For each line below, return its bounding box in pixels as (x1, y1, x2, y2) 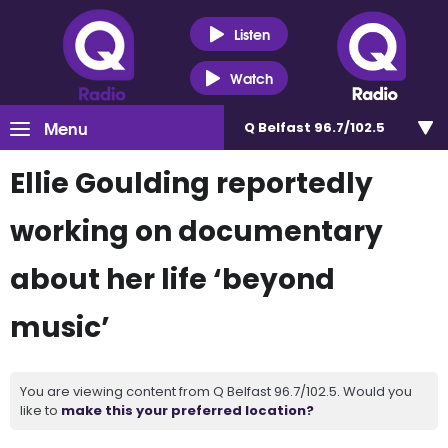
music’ (10, 308, 110, 347)
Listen (233, 22, 270, 45)
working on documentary (10, 212, 383, 251)
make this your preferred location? (61, 401, 314, 420)
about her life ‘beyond (10, 260, 335, 299)
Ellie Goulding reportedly (10, 164, 373, 203)
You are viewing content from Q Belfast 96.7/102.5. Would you (20, 382, 412, 401)
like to (20, 401, 61, 420)
